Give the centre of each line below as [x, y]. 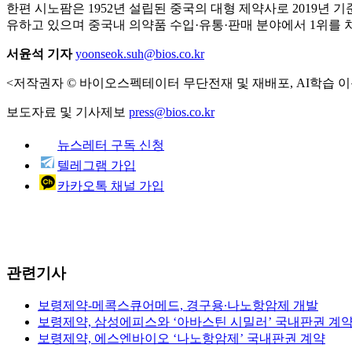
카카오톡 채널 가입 [111, 185]
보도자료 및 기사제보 [68, 112]
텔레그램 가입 [97, 165]
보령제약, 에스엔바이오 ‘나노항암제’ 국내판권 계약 [181, 339]
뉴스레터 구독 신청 [111, 145]
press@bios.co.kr [172, 112]
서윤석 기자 [39, 53]
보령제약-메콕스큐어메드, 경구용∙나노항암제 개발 [178, 306]
